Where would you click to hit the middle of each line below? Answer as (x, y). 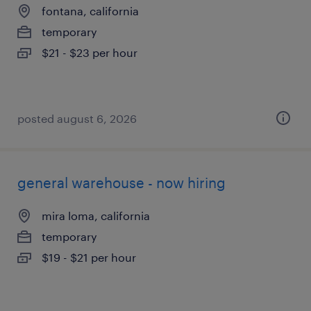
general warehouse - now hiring (121, 183)
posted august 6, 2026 (77, 118)
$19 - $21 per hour (89, 257)
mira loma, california (96, 216)
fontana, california (90, 11)
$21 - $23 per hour (90, 52)
